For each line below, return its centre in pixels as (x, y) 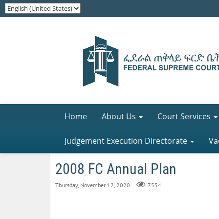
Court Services (184, 116)
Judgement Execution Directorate (126, 141)
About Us (119, 116)
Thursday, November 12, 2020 (93, 185)
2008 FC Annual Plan (116, 169)
